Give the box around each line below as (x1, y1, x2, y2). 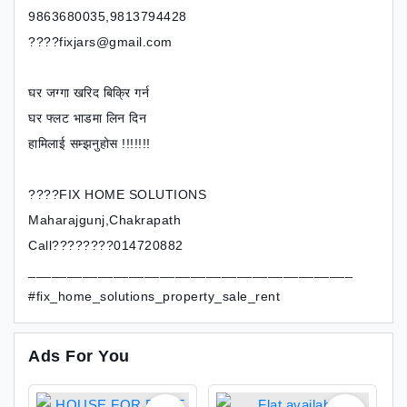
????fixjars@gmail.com (28, 35, 173, 49)
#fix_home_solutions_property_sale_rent (28, 289, 280, 303)
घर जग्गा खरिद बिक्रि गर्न (28, 85, 149, 100)
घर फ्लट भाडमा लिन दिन (28, 111, 146, 125)
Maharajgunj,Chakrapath (28, 213, 181, 227)
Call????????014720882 (28, 238, 184, 253)
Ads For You (28, 347, 130, 365)
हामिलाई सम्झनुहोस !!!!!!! (28, 136, 151, 151)
